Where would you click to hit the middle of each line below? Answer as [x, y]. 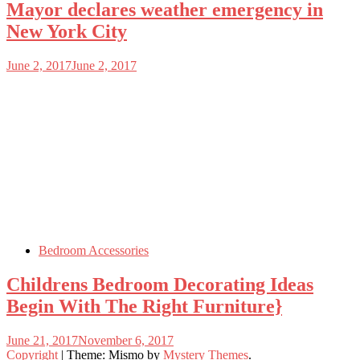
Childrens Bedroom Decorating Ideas [160, 285]
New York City [67, 32]
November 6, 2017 [126, 340]
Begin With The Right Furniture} [144, 307]
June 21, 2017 [42, 340]
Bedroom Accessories [94, 251]
